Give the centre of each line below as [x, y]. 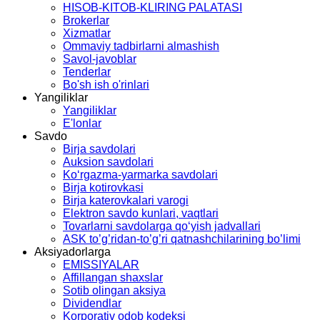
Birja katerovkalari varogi [126, 200]
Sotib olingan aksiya [114, 290]
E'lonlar [82, 123]
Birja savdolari [99, 149]
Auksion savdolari [108, 161]
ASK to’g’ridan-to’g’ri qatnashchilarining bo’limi [182, 239]
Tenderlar [87, 71]
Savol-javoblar [100, 59]
